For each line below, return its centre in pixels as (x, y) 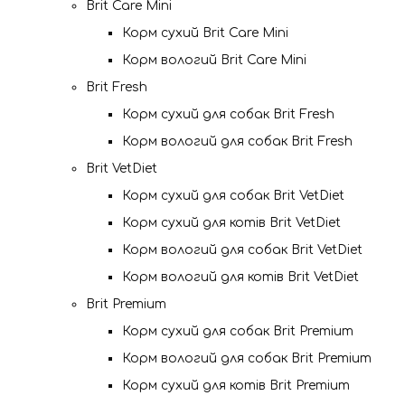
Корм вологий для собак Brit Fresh (237, 141)
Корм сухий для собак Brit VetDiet (233, 196)
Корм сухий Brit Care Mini (205, 33)
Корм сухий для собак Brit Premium (238, 331)
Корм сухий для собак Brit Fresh (228, 114)
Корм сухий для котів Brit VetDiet (231, 223)
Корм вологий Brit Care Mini (214, 60)
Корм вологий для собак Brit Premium (247, 358)
